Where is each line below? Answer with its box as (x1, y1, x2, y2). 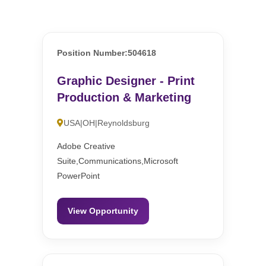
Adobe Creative (57, 141, 116, 151)
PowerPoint (57, 171, 100, 181)
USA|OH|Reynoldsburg (64, 118, 150, 128)
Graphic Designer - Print (57, 74, 195, 88)
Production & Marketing (57, 91, 192, 104)
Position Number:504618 (57, 48, 157, 58)
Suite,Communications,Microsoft (57, 156, 179, 166)
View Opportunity (68, 206, 139, 216)
